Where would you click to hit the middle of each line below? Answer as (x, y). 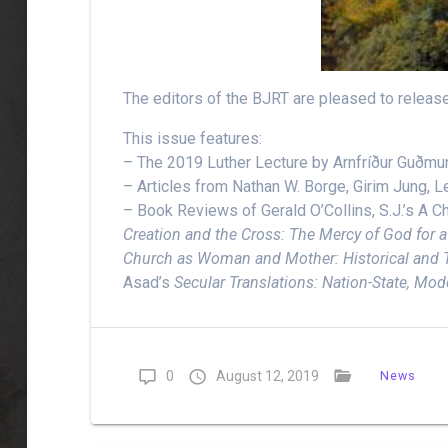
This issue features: (193, 139)
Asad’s (149, 283)
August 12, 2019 (268, 376)
